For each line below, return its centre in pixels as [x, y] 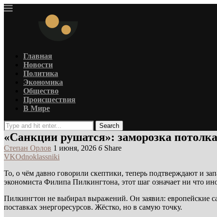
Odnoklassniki [38, 157]
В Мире [37, 108]
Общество [41, 91]
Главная [38, 56]
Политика [41, 73]
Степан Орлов [28, 148]
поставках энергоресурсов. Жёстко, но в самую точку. [93, 207]
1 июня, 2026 [75, 148]
